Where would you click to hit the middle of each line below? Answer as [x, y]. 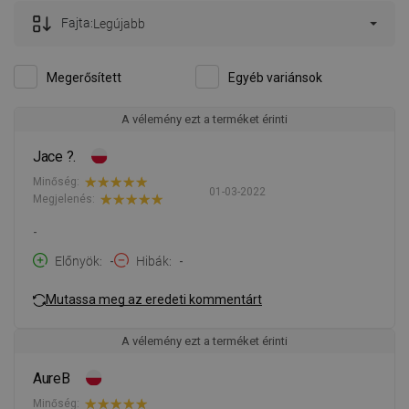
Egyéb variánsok [275, 77]
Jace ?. [55, 156]
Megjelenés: [64, 199]
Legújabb [119, 23]
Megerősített [84, 77]
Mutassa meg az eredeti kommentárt [154, 300]
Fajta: [77, 22]
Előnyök [77, 261]
